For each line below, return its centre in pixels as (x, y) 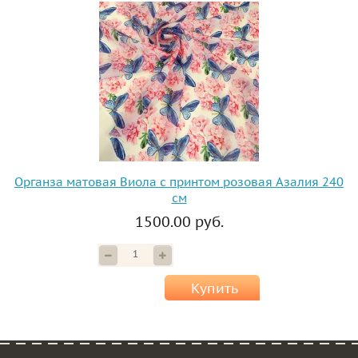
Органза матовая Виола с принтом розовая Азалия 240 (179, 182)
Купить (214, 289)
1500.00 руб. (179, 222)
